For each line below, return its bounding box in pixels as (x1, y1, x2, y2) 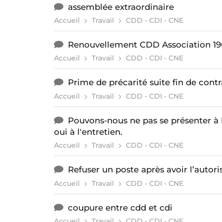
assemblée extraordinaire (67, 1, 174, 12)
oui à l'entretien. (54, 126, 122, 137)
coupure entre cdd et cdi (67, 202, 172, 213)
